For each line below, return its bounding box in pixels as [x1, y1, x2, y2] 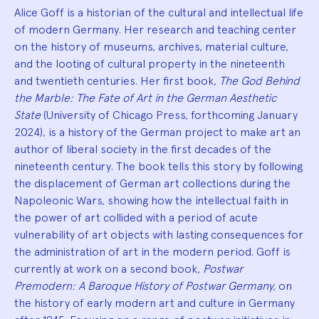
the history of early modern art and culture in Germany [14, 296, 295, 310]
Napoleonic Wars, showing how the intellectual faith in [14, 193, 288, 207]
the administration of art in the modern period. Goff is [14, 244, 291, 258]
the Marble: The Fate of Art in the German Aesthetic [14, 90, 276, 105]
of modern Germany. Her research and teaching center [14, 22, 296, 36]
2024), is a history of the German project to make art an [14, 125, 300, 139]
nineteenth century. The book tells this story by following [14, 159, 303, 173]
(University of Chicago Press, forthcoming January [41, 108, 298, 122]
